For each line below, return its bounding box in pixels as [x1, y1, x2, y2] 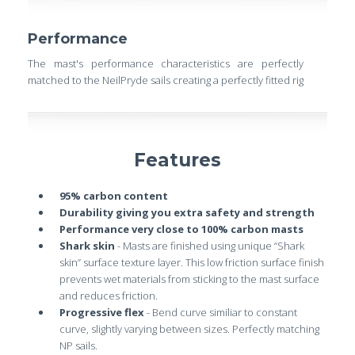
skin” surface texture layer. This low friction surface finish [59, 254, 324, 269]
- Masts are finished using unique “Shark [115, 238, 304, 253]
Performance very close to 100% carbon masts [59, 221, 303, 236]
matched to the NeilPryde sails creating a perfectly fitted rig [28, 72, 303, 87]
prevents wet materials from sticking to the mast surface [59, 271, 319, 286]
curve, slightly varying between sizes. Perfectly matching [59, 321, 319, 336]
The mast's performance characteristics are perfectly [28, 55, 303, 71]
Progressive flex [59, 304, 144, 319]
